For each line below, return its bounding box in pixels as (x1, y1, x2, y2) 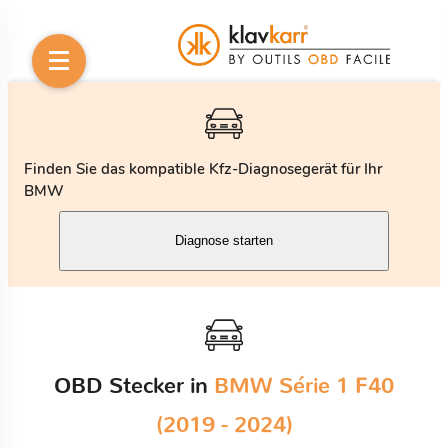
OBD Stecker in (54, 374, 214, 397)
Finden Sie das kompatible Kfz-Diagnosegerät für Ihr (24, 158, 382, 179)
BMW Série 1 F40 (214, 374, 394, 397)
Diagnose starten (175, 233, 273, 249)
